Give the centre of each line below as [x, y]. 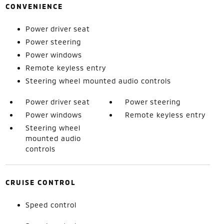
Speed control [51, 205]
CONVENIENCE [34, 6]
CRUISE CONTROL [40, 182]
